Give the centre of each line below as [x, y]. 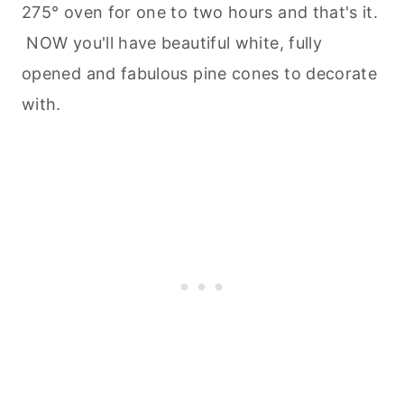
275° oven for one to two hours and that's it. [200, 13]
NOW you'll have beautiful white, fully [172, 43]
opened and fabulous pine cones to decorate [200, 74]
